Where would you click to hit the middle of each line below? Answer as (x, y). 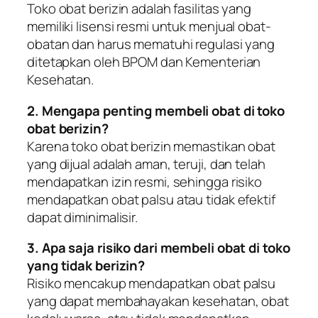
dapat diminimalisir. (82, 217)
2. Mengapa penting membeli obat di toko (156, 110)
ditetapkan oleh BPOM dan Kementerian (144, 62)
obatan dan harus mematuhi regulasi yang (151, 44)
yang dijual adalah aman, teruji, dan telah (146, 164)
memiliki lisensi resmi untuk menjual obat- (149, 27)
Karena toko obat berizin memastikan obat (151, 146)
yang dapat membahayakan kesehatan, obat (158, 301)
